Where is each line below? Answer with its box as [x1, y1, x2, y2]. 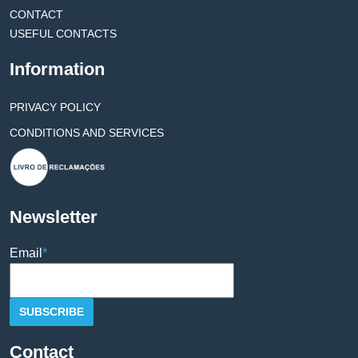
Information [10, 59, 105, 79]
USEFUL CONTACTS [10, 27, 117, 40]
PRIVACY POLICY [10, 101, 101, 113]
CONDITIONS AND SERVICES [10, 126, 164, 139]
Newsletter [10, 206, 97, 227]
